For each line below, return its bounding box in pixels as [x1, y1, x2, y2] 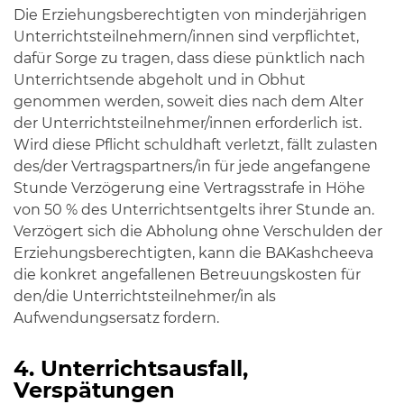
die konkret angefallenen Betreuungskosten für [14, 266, 361, 283]
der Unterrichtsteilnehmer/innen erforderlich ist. [14, 115, 362, 132]
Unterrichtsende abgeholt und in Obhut [14, 71, 306, 88]
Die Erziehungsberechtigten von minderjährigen [14, 6, 367, 23]
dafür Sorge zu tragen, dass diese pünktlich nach [14, 50, 365, 67]
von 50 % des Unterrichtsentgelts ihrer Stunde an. [14, 201, 374, 218]
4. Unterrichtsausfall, [14, 355, 248, 381]
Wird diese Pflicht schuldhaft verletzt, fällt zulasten [14, 136, 378, 153]
